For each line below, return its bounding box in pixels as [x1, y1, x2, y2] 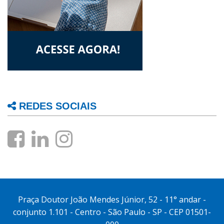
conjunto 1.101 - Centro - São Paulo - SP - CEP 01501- [13, 206, 211, 218]
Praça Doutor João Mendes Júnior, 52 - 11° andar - [18, 194, 206, 205]
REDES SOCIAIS [16, 100, 96, 112]
